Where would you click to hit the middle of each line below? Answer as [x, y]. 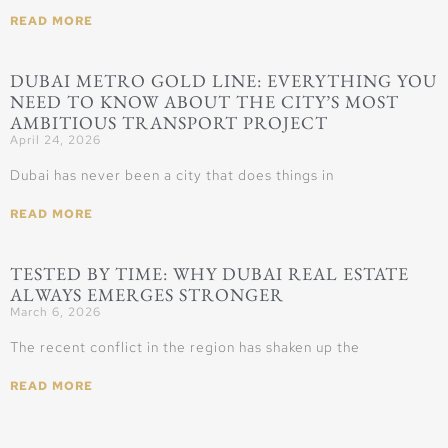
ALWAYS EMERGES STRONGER [147, 295]
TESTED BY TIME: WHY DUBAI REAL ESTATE [209, 274]
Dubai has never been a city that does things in [172, 175]
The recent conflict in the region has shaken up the [185, 347]
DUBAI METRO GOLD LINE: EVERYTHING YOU [223, 81]
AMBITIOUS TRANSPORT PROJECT [169, 123]
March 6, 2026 [55, 312]
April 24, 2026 [55, 140]
